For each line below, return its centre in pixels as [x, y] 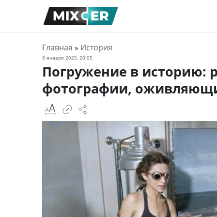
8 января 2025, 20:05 [67, 58]
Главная [57, 47]
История [96, 47]
